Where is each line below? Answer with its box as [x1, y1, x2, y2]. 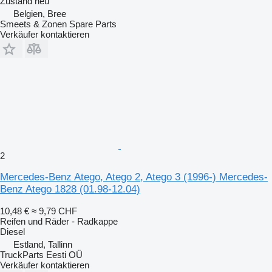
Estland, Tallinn [13, 239, 72, 250]
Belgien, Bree [13, 8, 66, 19]
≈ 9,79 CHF [32, 205, 77, 216]
